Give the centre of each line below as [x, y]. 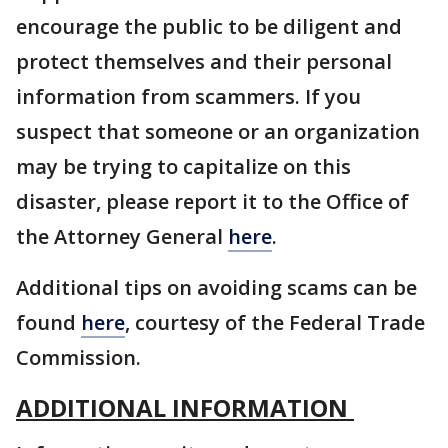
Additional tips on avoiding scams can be [216, 287]
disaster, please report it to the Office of [212, 201]
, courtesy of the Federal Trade [275, 322]
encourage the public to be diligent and [209, 26]
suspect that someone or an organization [218, 131]
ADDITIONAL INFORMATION [185, 407]
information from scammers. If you [188, 96]
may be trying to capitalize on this [183, 166]
